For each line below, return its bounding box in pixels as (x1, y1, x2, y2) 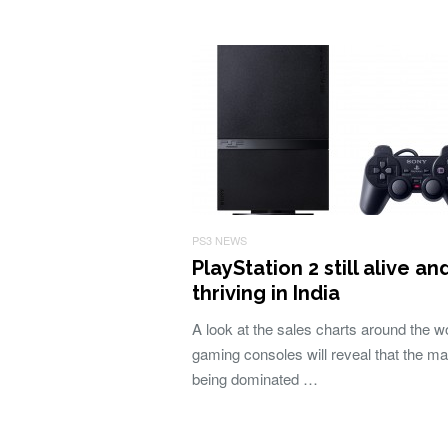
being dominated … (192, 368, 318, 389)
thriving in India (192, 281, 340, 305)
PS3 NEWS (192, 232, 247, 248)
